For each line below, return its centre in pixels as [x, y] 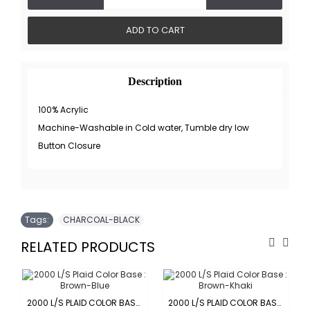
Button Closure [69, 146]
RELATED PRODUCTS [88, 247]
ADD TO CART [155, 30]
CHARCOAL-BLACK [101, 220]
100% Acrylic [63, 110]
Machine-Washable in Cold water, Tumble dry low [144, 128]
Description [155, 81]
